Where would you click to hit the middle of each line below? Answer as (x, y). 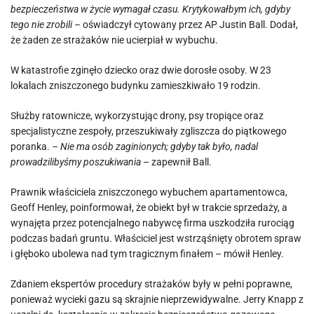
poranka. (31, 146)
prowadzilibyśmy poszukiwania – (80, 162)
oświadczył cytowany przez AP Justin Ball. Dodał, (189, 25)
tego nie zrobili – (46, 25)
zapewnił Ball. (180, 162)
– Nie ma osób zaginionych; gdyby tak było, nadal (155, 146)
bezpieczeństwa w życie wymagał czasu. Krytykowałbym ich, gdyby (150, 9)
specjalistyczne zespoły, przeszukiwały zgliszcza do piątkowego (149, 131)
